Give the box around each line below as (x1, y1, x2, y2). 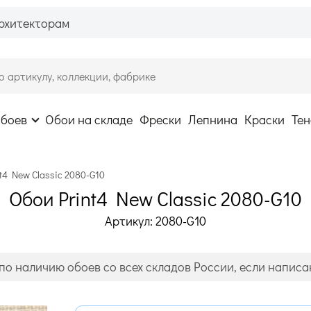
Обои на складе (45, 111, 133, 128)
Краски (244, 111, 285, 128)
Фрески (140, 111, 181, 128)
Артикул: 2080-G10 (105, 212, 206, 229)
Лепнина (188, 111, 237, 128)
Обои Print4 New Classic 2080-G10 (9, 185, 302, 211)
